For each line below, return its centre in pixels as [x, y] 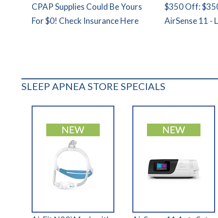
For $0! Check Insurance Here [85, 21]
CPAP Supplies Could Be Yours [87, 7]
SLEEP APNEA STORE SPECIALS [93, 86]
